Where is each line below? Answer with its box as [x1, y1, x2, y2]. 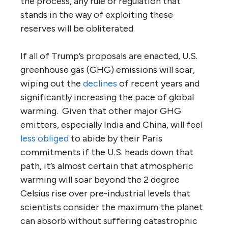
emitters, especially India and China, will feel [20, 119, 203, 130]
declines [83, 77, 117, 89]
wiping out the [20, 77, 83, 89]
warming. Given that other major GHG [20, 105, 181, 117]
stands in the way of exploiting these [20, 9, 173, 20]
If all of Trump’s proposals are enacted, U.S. [20, 50, 197, 62]
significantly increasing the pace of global [20, 91, 194, 103]
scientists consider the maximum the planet [20, 201, 203, 213]
